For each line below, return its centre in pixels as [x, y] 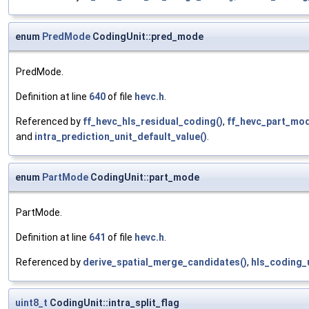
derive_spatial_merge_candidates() [165, 262]
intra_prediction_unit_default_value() [121, 137]
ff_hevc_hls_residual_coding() [153, 122]
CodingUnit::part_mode [144, 178]
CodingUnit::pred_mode [147, 37]
